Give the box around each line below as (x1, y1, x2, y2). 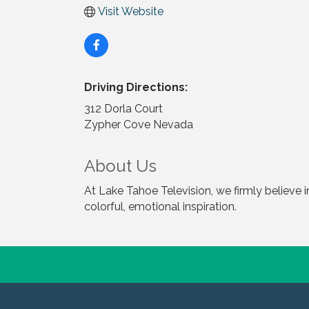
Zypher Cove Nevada (84, 118, 193, 131)
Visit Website (98, 5, 163, 18)
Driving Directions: (84, 81, 188, 94)
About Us (84, 156, 157, 176)
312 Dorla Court (84, 102, 163, 115)
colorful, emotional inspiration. (84, 200, 237, 213)
